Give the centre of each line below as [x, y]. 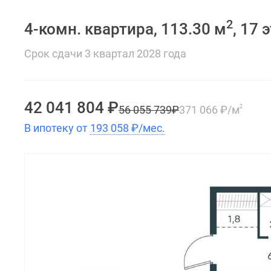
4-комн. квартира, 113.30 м [125, 29]
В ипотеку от [57, 128]
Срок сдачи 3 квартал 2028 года [105, 54]
